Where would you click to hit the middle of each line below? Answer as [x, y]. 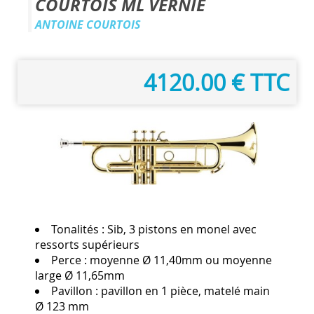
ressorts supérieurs [87, 245]
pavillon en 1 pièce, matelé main [185, 291]
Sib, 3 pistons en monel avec [182, 230]
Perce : [70, 260]
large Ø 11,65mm [80, 276]
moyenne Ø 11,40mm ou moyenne [181, 260]
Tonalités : [79, 230]
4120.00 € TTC [217, 82]
